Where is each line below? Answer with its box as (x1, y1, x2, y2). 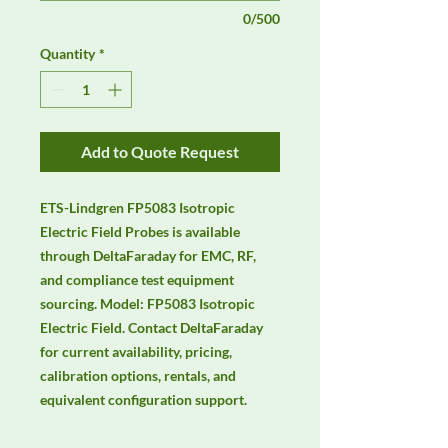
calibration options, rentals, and (40, 367, 236, 385)
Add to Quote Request (81, 142, 239, 162)
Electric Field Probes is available (40, 223, 240, 241)
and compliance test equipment (40, 271, 234, 289)
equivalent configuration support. (40, 391, 247, 409)
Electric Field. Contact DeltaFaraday (40, 319, 263, 337)
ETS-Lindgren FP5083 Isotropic (40, 199, 235, 217)
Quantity (40, 45, 95, 63)
